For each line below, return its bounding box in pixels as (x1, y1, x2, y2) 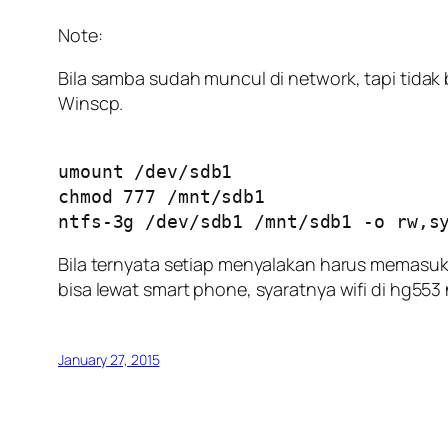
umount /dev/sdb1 (58, 160, 233, 182)
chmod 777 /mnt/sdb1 (58, 185, 266, 207)
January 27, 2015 (58, 349, 160, 369)
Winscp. (58, 90, 124, 115)
